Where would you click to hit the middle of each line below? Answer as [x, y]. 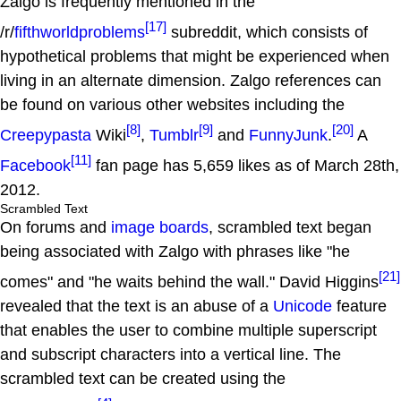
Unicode [303, 307]
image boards [160, 228]
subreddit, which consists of [267, 33]
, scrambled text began [290, 228]
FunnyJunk [288, 136]
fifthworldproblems [80, 33]
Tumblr [174, 136]
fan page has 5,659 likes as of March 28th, [245, 166]
